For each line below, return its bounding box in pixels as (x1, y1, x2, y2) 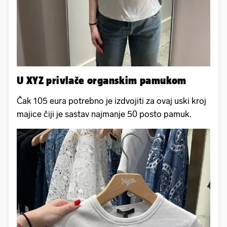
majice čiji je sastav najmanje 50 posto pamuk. (17, 109, 192, 120)
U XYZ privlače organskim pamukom (17, 74, 186, 87)
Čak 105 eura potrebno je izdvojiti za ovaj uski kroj (17, 96, 206, 106)
